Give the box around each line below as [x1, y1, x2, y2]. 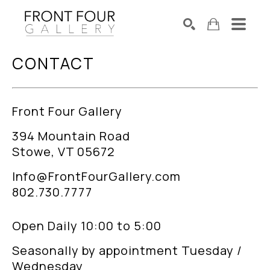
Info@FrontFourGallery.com [12, 168, 181, 184]
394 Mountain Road [12, 128, 130, 144]
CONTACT [12, 52, 95, 74]
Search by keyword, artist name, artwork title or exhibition [12, 59, 254, 72]
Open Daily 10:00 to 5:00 [12, 218, 162, 234]
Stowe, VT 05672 [12, 143, 115, 160]
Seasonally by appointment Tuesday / [12, 242, 242, 259]
